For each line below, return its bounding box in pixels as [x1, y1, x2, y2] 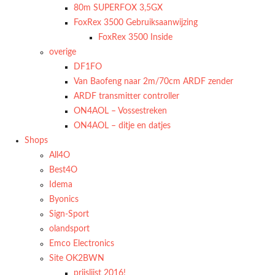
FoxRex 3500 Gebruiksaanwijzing [74, 18, 198, 27]
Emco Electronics [49, 239, 114, 248]
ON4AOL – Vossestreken [74, 107, 167, 115]
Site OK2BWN [49, 254, 104, 263]
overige [49, 48, 76, 56]
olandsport [49, 225, 90, 233]
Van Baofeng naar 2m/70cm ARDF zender [74, 77, 233, 86]
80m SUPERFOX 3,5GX [74, 4, 163, 12]
